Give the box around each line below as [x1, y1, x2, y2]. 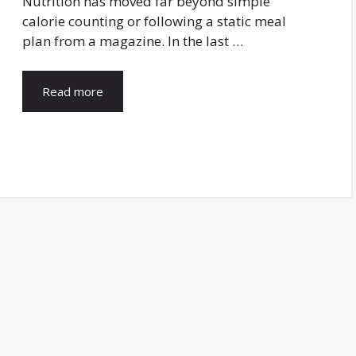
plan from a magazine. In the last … [22, 31, 243, 50]
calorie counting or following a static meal [22, 11, 286, 30]
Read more [42, 83, 103, 100]
